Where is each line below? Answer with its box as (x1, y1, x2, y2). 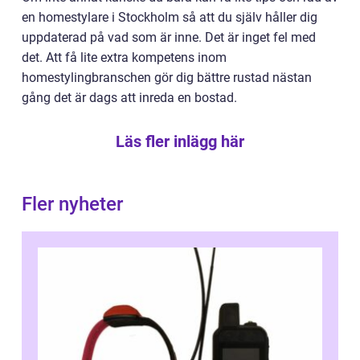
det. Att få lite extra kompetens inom (22, 50, 227, 66)
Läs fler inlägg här (116, 132, 244, 152)
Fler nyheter (22, 193, 123, 216)
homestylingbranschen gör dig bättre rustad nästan (22, 70, 312, 86)
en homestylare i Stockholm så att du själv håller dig (22, 10, 317, 26)
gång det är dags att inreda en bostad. (22, 90, 237, 106)
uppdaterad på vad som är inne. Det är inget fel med (22, 30, 316, 46)
